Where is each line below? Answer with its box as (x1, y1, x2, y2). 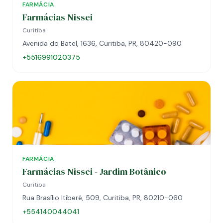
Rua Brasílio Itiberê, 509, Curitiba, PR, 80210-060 (22, 193, 183, 202)
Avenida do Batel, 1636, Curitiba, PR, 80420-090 (22, 39, 182, 48)
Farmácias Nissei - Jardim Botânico (22, 165, 166, 178)
